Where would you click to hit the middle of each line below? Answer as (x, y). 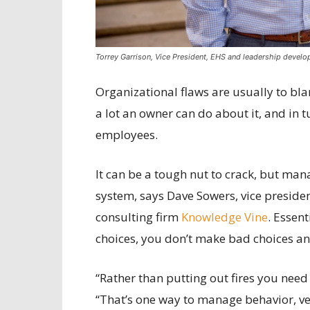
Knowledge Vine (225, 217)
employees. (127, 135)
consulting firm (138, 217)
